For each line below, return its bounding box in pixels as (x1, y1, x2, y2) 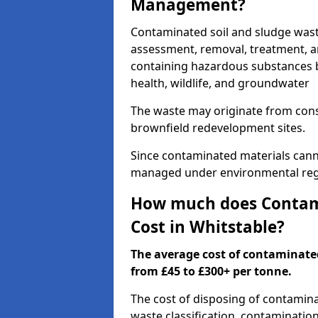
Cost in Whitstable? (131, 216, 285, 238)
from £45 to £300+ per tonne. (131, 263, 292, 279)
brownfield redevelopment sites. (131, 120, 305, 136)
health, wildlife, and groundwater (131, 75, 309, 91)
